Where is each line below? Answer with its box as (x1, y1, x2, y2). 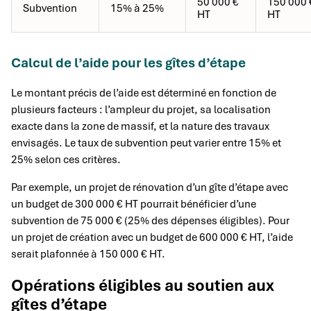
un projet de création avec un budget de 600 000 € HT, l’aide (11, 230, 293, 244)
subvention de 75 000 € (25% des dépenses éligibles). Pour (11, 213, 289, 228)
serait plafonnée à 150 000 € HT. (11, 246, 165, 261)
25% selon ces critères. (11, 152, 121, 167)
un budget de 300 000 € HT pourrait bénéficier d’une (11, 196, 256, 211)
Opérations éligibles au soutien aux (11, 274, 274, 296)
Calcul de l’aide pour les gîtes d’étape (11, 53, 246, 72)
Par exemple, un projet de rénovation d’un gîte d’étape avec (11, 180, 288, 194)
